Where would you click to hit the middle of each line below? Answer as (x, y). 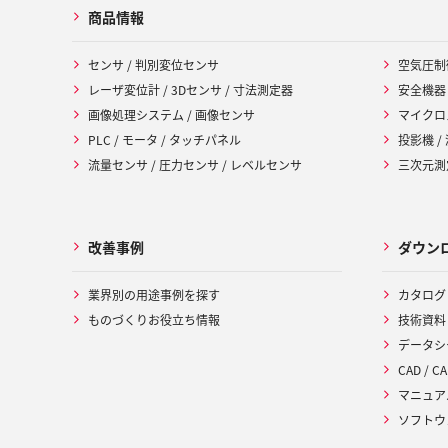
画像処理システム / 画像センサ (171, 115)
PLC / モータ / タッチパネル (164, 140)
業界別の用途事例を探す (154, 295)
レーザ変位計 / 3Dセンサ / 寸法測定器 (190, 90)
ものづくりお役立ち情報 (154, 320)
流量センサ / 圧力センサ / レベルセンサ (195, 165)
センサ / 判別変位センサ (153, 65)
